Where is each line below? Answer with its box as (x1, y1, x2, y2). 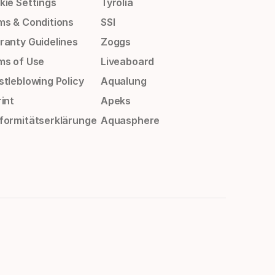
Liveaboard (100, 55, 155, 68)
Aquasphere (100, 114, 160, 127)
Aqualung (100, 75, 147, 88)
